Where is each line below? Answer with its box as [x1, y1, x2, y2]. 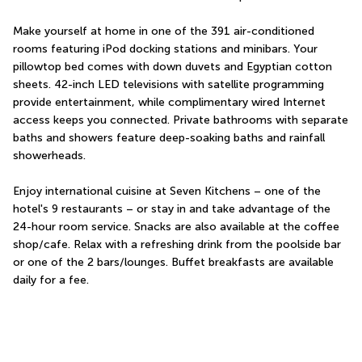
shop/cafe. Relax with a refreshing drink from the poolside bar [13, 238, 341, 252]
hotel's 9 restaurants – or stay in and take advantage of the [13, 202, 330, 217]
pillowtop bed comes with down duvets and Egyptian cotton [13, 60, 332, 74]
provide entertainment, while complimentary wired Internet [13, 95, 326, 110]
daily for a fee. [13, 273, 89, 288]
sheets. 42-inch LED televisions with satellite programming [13, 78, 324, 92]
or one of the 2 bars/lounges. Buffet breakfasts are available [13, 255, 334, 270]
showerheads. [13, 149, 86, 163]
